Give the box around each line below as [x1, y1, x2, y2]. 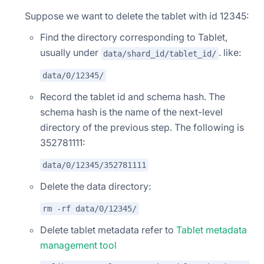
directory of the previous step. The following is [40, 121, 244, 134]
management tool [40, 239, 117, 251]
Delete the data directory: [40, 180, 151, 192]
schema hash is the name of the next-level [40, 106, 223, 118]
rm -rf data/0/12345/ [42, 203, 137, 213]
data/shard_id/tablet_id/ [103, 48, 216, 58]
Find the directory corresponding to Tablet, [40, 31, 227, 43]
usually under [40, 46, 101, 58]
